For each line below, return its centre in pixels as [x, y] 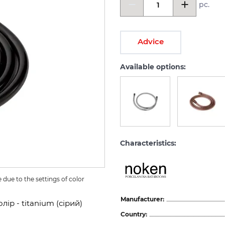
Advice [151, 41]
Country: [134, 214]
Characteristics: [148, 143]
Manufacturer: [142, 199]
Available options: [153, 67]
